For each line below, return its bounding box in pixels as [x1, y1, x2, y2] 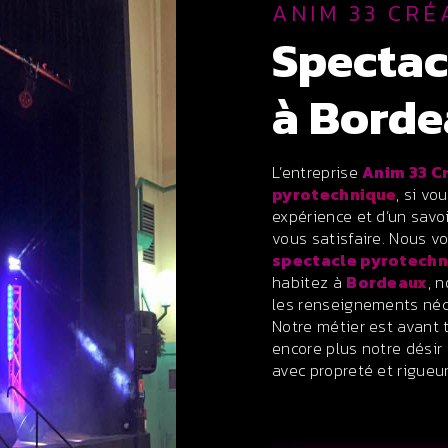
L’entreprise [281, 160, 363, 184]
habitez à [272, 270, 347, 294]
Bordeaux [346, 270, 428, 294]
